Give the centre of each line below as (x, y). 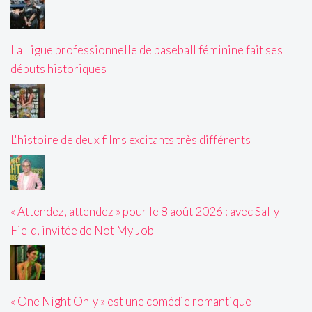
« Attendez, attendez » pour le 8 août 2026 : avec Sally (145, 211)
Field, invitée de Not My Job (82, 230)
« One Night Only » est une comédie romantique (131, 302)
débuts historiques (58, 68)
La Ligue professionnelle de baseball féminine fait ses (147, 49)
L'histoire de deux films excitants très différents (131, 140)
